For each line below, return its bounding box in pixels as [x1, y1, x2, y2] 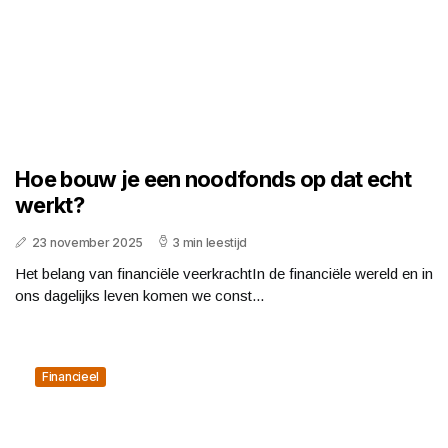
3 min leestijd [172, 234, 248, 250]
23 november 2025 [31, 234, 143, 250]
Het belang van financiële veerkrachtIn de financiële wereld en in [15, 264, 433, 282]
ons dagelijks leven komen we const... [15, 286, 264, 304]
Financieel [42, 368, 99, 384]
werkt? [15, 191, 84, 218]
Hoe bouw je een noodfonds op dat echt [15, 165, 412, 192]
